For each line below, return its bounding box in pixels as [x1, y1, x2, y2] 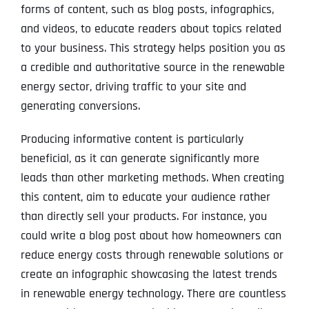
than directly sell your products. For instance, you [20, 208, 267, 225]
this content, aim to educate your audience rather [20, 189, 270, 206]
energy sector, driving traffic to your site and [20, 79, 246, 95]
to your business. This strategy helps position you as [20, 40, 286, 57]
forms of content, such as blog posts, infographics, [20, 1, 274, 18]
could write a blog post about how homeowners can [20, 228, 281, 244]
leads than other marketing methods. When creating [20, 170, 284, 186]
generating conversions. [20, 98, 140, 114]
